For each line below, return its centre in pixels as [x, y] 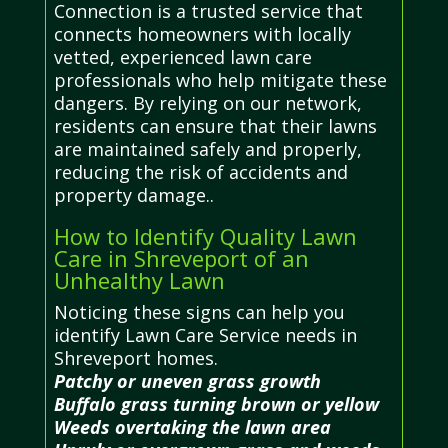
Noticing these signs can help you [199, 311]
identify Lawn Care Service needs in [205, 334]
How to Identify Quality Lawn [205, 235]
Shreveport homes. [135, 357]
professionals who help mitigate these [220, 79]
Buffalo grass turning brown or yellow [216, 403]
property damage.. [133, 194]
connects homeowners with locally [202, 33]
